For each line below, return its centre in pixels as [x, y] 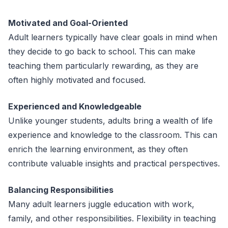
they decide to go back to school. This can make [102, 51]
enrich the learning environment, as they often [98, 149]
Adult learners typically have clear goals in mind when [113, 37]
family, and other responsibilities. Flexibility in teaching [112, 218]
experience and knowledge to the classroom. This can [113, 135]
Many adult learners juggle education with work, [101, 204]
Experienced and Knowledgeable [75, 106]
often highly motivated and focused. [77, 80]
